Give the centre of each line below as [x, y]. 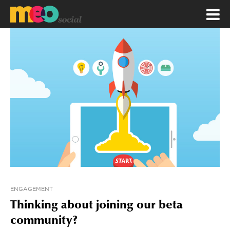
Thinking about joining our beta [97, 206]
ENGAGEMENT [32, 189]
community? [44, 221]
